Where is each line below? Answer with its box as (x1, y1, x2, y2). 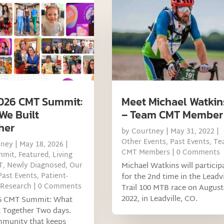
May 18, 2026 (19, 138, 63, 151)
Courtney (131, 125, 164, 138)
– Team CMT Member (121, 106, 223, 123)
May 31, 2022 (170, 125, 214, 138)
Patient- (40, 170, 68, 183)
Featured (18, 149, 48, 162)
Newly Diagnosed (6, 159, 65, 172)
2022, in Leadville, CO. (121, 192, 197, 206)
